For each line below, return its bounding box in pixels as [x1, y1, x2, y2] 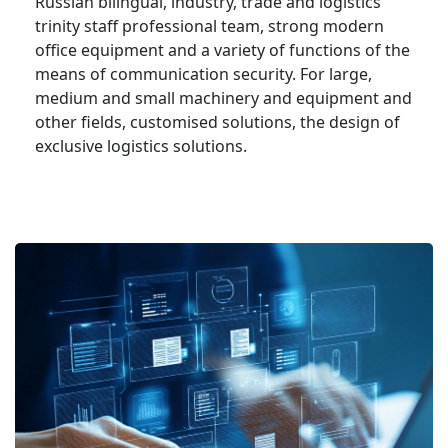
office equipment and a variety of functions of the [35, 39, 410, 62]
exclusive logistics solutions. [35, 135, 247, 158]
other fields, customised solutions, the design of [35, 111, 400, 134]
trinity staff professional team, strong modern [35, 15, 384, 38]
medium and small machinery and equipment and [35, 87, 412, 110]
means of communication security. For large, [35, 63, 372, 86]
